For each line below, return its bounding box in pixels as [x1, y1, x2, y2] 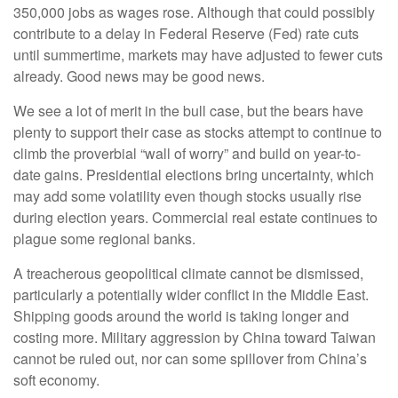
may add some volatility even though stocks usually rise [13, 186, 362, 206]
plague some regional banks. [13, 228, 195, 249]
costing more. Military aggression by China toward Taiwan [13, 327, 376, 347]
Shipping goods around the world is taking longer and [13, 306, 349, 326]
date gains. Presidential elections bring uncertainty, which [13, 164, 374, 185]
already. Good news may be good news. [13, 66, 265, 86]
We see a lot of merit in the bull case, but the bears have [13, 100, 363, 121]
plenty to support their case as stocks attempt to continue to [13, 122, 382, 142]
